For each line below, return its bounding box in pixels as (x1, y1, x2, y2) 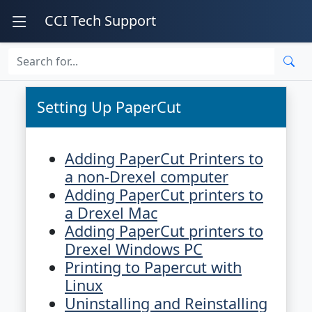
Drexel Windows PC (65, 239, 203, 259)
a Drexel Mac (65, 203, 157, 223)
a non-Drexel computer (65, 166, 228, 187)
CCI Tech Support (45, 11, 156, 30)
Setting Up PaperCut (37, 97, 181, 117)
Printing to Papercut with (65, 257, 242, 277)
